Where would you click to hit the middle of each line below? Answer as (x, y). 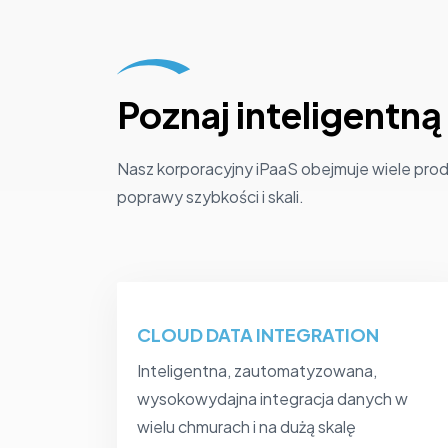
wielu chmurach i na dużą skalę (246, 427)
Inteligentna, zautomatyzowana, (257, 371)
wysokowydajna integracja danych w (272, 399)
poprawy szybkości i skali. (210, 197)
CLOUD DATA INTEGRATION (258, 335)
